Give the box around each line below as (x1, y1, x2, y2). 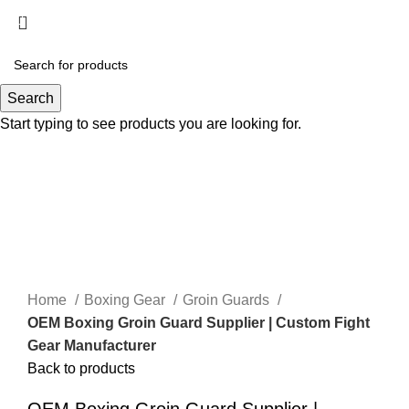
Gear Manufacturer (27, 338, 156, 354)
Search (7, 90, 54, 106)
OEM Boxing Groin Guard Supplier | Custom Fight (27, 315, 370, 331)
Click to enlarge (27, 155, 129, 172)
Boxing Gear (84, 292, 169, 309)
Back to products (27, 361, 135, 377)
